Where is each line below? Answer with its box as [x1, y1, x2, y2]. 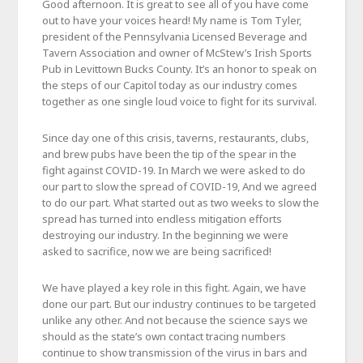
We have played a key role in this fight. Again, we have [42, 280, 307, 295]
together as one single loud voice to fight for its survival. [42, 93, 318, 109]
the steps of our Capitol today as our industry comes [42, 77, 298, 92]
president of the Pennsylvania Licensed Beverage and [42, 28, 308, 44]
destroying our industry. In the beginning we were [42, 227, 289, 242]
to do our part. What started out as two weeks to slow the [42, 194, 320, 210]
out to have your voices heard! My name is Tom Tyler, [42, 12, 302, 28]
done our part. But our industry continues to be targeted [42, 296, 317, 311]
